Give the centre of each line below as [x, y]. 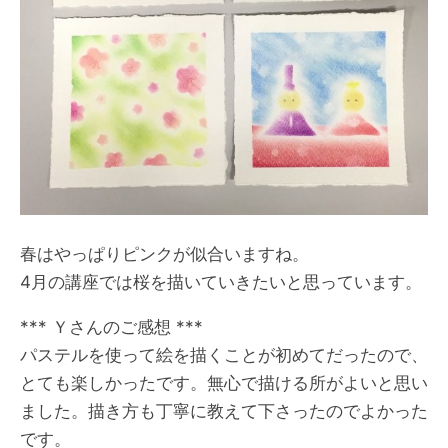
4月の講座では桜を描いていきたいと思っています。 [221, 282]
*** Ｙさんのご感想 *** [111, 327]
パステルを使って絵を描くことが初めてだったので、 [224, 355]
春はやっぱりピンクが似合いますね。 [164, 254]
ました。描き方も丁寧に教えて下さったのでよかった [224, 411]
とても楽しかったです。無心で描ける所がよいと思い [224, 383]
